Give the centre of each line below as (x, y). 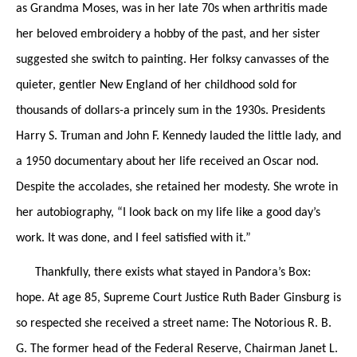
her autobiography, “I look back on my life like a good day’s (168, 213)
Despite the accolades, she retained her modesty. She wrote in (177, 188)
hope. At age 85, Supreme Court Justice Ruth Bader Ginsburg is (178, 298)
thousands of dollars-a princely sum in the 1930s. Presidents (171, 111)
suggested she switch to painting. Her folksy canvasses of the (173, 60)
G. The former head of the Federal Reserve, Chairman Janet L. (177, 349)
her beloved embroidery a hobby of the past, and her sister (168, 35)
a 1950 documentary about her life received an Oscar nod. (167, 162)
